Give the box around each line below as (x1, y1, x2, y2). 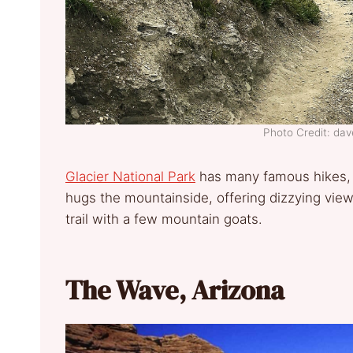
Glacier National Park (65, 168, 195, 184)
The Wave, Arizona (65, 271, 284, 308)
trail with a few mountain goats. (65, 210, 262, 227)
